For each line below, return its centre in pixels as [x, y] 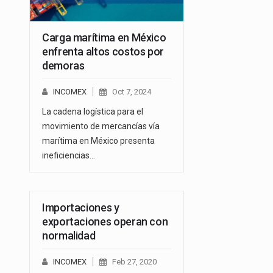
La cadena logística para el [93, 112]
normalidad [69, 236]
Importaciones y [81, 208]
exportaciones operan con [105, 222]
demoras [63, 66]
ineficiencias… [69, 156]
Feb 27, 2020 [134, 262]
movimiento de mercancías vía [101, 126]
